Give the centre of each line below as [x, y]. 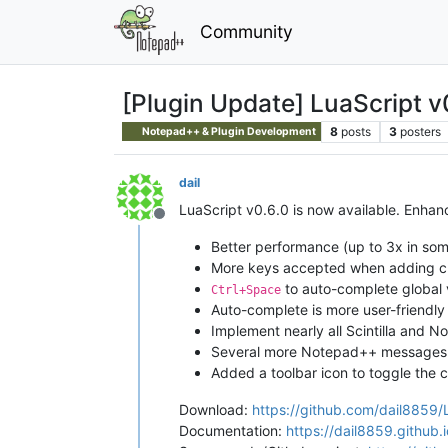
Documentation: [232, 430]
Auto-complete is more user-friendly [328, 309]
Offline [183, 223]
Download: [215, 409]
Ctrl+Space [246, 289]
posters [420, 131]
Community [246, 31]
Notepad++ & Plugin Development [228, 131]
